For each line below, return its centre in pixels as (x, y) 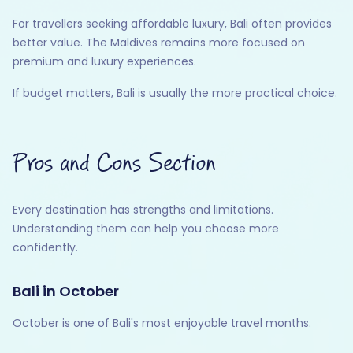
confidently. (45, 247)
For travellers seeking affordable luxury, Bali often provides (172, 23)
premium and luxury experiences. (104, 61)
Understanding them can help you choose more (146, 228)
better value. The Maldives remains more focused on (159, 42)
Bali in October (66, 291)
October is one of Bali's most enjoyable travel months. (162, 323)
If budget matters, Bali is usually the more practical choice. (175, 93)
